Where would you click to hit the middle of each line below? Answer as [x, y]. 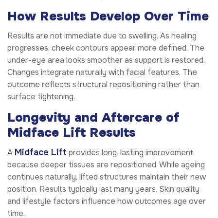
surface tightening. [41, 97]
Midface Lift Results [72, 133]
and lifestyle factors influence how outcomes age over [107, 201]
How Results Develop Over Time [108, 17]
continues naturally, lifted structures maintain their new [107, 177]
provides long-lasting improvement [130, 152]
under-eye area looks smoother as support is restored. [106, 60]
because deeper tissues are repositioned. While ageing [106, 164]
